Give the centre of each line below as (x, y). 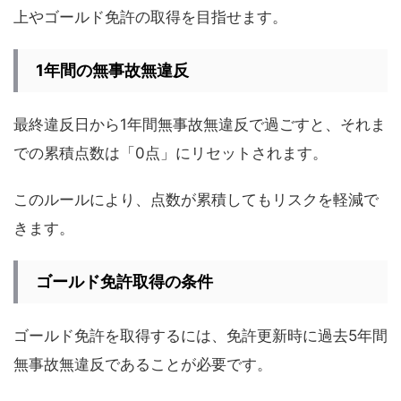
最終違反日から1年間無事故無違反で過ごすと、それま (200, 124)
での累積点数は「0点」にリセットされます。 (171, 153)
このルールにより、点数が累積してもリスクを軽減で (196, 199)
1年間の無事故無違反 (112, 70)
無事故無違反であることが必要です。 (143, 364)
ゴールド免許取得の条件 (124, 281)
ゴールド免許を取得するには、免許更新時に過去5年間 (200, 335)
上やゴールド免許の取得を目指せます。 (150, 17)
